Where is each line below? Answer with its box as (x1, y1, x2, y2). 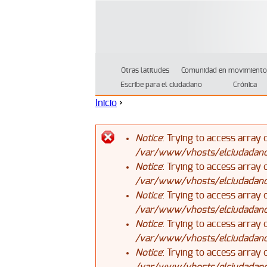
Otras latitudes (120, 67, 169, 74)
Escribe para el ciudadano (120, 81, 203, 88)
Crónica (232, 81, 257, 88)
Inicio (95, 98, 117, 108)
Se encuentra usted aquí (95, 117, 248, 132)
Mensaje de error (126, 153, 235, 167)
